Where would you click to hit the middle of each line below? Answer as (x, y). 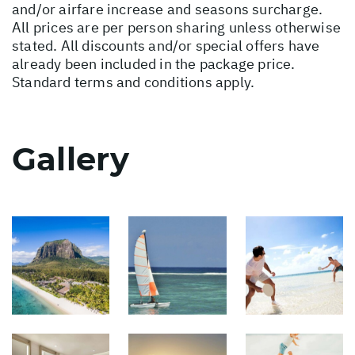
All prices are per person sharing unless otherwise (177, 28)
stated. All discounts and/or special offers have (166, 46)
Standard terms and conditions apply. (134, 82)
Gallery (71, 159)
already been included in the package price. (154, 64)
